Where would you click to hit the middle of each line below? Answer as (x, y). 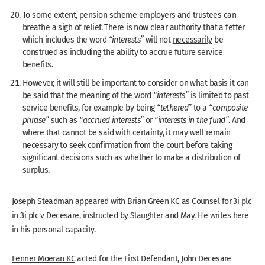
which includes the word (66, 39)
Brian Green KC (153, 201)
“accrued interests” (112, 120)
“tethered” (175, 107)
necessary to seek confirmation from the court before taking (127, 145)
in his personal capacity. (54, 229)
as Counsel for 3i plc (216, 201)
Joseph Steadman (43, 201)
